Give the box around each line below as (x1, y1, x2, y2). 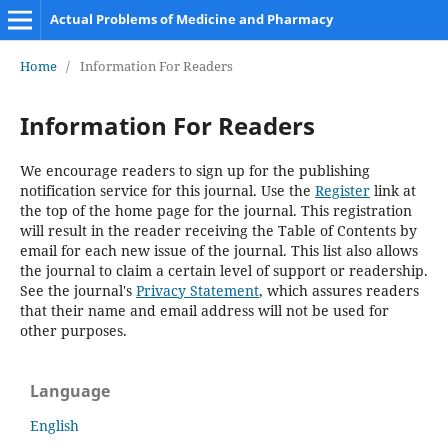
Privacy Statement (135, 280, 259, 300)
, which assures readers (258, 280, 419, 300)
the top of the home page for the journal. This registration (19, 200, 412, 220)
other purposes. (19, 320, 127, 340)
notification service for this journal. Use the (19, 180, 315, 200)
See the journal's (19, 280, 136, 300)
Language (30, 379, 110, 402)
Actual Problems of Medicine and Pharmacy (49, 10, 333, 28)
